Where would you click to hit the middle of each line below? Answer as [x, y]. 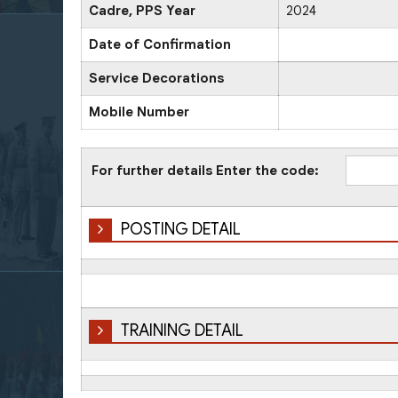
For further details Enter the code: [205, 170]
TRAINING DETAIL [182, 330]
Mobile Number [139, 111]
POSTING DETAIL [181, 229]
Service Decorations [156, 78]
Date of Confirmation [160, 44]
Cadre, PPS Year [142, 10]
